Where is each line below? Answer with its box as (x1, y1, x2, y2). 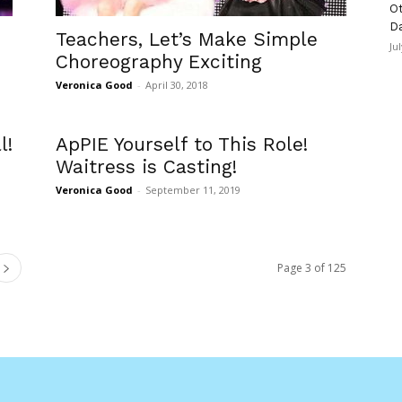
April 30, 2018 (145, 78, 208, 92)
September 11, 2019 (145, 183, 240, 197)
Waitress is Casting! (56, 155, 237, 179)
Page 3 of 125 (277, 260, 346, 276)
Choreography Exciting (56, 50, 262, 74)
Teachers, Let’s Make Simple (56, 28, 318, 51)
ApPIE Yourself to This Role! (56, 133, 308, 156)
